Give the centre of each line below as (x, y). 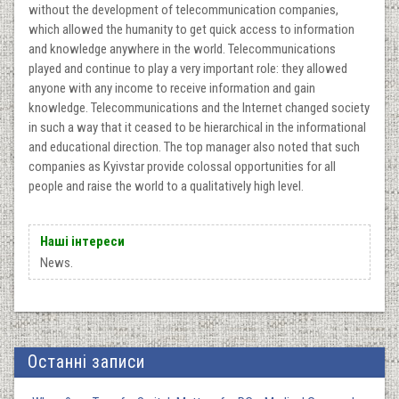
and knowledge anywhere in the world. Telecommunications (182, 49)
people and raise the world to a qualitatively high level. (166, 186)
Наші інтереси (82, 241)
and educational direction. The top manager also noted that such (194, 147)
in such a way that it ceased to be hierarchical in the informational (197, 127)
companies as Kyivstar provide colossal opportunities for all (182, 166)
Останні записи (86, 362)
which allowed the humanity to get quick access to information (191, 29)
